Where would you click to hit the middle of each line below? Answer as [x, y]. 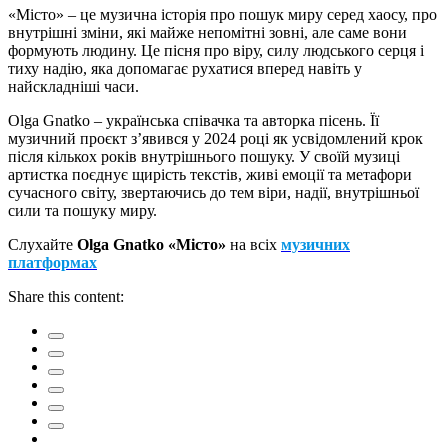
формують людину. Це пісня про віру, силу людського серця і [216, 51]
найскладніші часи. [73, 87]
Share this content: [66, 297]
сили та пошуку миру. [82, 211]
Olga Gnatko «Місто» [151, 245]
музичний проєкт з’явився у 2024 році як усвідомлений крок [215, 139]
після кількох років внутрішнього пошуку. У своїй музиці [204, 157]
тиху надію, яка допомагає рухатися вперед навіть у [185, 69]
